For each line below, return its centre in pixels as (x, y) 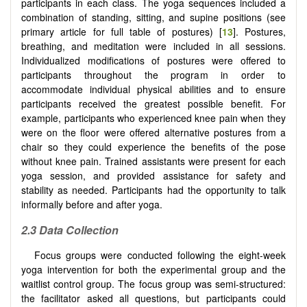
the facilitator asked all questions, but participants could (153, 298)
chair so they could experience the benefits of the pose (153, 146)
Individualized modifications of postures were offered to (153, 60)
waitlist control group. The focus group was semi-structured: (153, 284)
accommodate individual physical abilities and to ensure (153, 89)
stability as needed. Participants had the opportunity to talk (153, 189)
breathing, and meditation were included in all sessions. (153, 46)
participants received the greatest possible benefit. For (153, 103)
